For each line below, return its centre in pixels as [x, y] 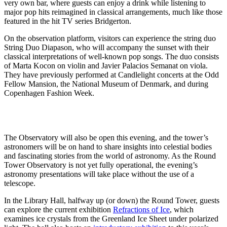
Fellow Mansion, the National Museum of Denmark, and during [106, 84]
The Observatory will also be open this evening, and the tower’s [106, 138]
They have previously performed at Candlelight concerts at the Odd [111, 75]
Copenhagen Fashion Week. [49, 93]
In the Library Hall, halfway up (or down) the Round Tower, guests [112, 201]
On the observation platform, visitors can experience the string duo [110, 39]
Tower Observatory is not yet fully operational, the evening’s [101, 165]
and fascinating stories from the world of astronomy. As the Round [110, 156]
